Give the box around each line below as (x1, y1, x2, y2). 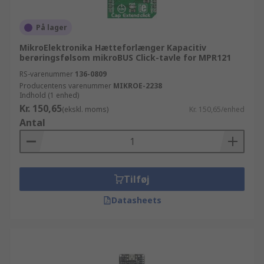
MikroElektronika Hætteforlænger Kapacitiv (19, 42, 206, 53)
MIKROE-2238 (113, 81, 162, 91)
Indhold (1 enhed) (19, 90, 79, 100)
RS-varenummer (19, 69, 73, 79)
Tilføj (124, 173, 150, 186)
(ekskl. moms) (62, 104, 108, 114)
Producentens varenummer (19, 81, 111, 91)
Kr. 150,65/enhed (189, 104, 245, 114)
